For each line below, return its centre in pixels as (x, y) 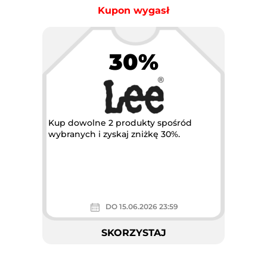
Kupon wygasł (133, 10)
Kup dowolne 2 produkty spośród (120, 123)
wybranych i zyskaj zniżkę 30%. (114, 134)
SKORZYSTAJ (133, 232)
